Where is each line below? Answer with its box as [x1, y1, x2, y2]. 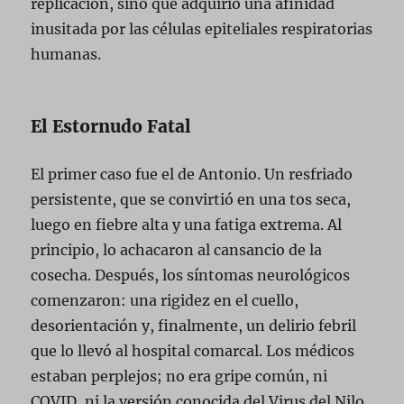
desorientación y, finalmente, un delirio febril [31, 316, 357, 335]
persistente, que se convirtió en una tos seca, [31, 189, 352, 208]
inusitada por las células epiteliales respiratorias [31, 19, 373, 38]
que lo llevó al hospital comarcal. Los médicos [31, 341, 355, 360]
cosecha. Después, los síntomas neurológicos [31, 265, 351, 284]
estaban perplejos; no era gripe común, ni [31, 366, 328, 385]
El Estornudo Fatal [31, 115, 192, 137]
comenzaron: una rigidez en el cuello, [31, 290, 299, 309]
